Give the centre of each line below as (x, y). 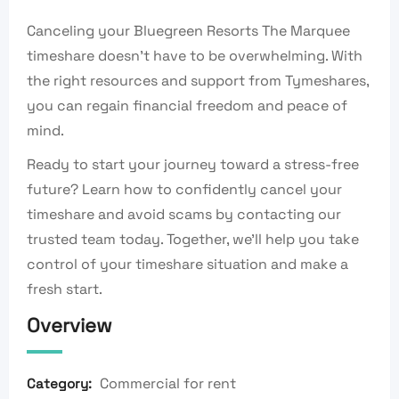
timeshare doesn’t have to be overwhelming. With (195, 56)
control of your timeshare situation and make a (187, 265)
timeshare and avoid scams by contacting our (184, 215)
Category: (59, 384)
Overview (69, 326)
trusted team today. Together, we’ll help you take (193, 240)
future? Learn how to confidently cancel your (184, 190)
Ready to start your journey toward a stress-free (193, 165)
